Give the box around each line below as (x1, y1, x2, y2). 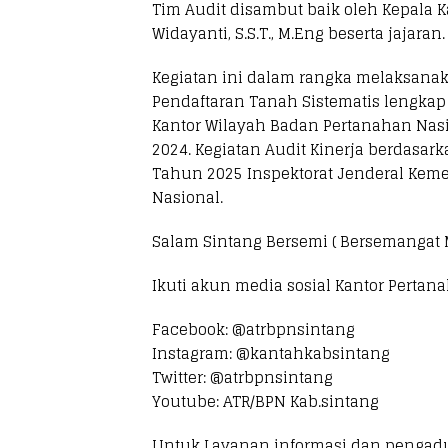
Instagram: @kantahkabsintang (152, 340, 390, 367)
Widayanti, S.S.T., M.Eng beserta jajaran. (152, 20, 445, 47)
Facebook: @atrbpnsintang (152, 316, 355, 343)
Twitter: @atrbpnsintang (152, 364, 333, 391)
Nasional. (152, 184, 223, 211)
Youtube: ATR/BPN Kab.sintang (152, 388, 379, 415)
